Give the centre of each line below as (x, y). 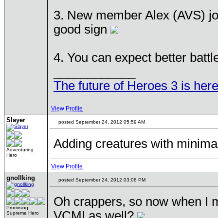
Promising (17, 208)
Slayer (16, 120)
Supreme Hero (23, 213)
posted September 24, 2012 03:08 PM (101, 180)
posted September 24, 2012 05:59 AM (101, 122)
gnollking (21, 178)
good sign (82, 29)
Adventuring (20, 150)
